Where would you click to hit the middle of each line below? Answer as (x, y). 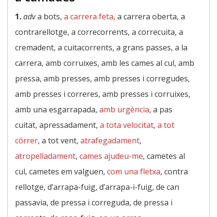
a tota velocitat (127, 125)
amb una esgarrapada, (57, 109)
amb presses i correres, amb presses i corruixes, (103, 94)
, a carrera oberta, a (149, 16)
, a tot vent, (59, 140)
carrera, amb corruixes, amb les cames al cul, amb (105, 63)
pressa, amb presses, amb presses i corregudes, (102, 78)
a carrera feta (89, 16)
